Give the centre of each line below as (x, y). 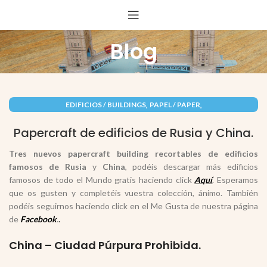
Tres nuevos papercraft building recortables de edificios (133, 153)
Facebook (38, 219)
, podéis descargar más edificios (191, 167)
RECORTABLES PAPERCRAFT (133, 119)
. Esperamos (235, 180)
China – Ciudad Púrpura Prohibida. (105, 245)
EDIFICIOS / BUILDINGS (105, 105)
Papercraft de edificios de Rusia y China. (133, 133)
